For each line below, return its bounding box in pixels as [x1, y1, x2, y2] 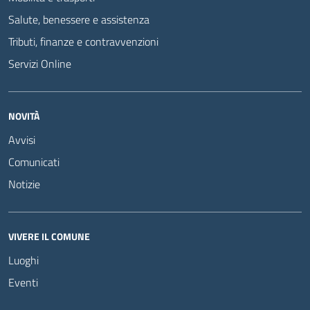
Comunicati [8, 154, 60, 170]
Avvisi [8, 131, 35, 148]
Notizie [8, 176, 40, 192]
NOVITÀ [8, 109, 39, 123]
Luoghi [8, 252, 39, 268]
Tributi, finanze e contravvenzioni [8, 33, 158, 50]
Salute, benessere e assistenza [8, 11, 149, 28]
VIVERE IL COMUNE [8, 229, 90, 244]
